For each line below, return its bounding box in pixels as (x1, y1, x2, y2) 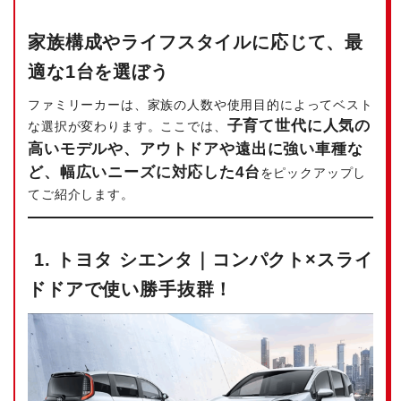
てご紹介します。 (28, 187, 134, 202)
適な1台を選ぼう (28, 61, 169, 81)
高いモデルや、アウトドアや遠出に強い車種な (28, 141, 363, 158)
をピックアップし (260, 166, 367, 181)
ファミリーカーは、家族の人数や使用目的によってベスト (28, 98, 373, 113)
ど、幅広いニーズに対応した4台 (28, 164, 260, 182)
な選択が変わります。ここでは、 (28, 119, 227, 134)
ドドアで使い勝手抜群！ (28, 278, 234, 299)
